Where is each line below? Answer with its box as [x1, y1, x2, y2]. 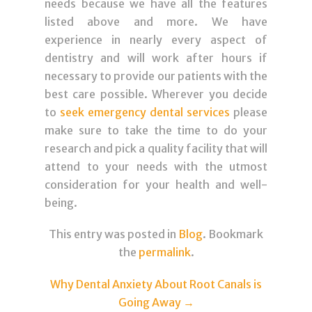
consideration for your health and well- [45, 178, 267, 192]
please [230, 105, 267, 120]
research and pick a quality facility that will [45, 141, 267, 156]
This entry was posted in [49, 227, 178, 242]
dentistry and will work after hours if [45, 51, 267, 65]
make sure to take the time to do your [45, 123, 267, 138]
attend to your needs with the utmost [45, 159, 267, 174]
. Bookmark [203, 227, 263, 242]
